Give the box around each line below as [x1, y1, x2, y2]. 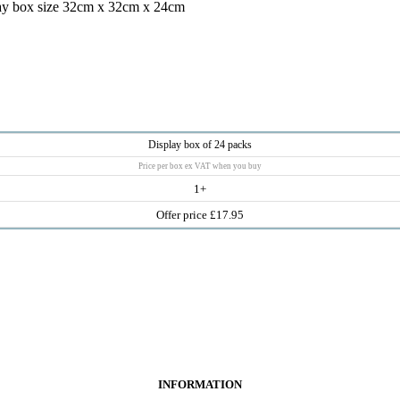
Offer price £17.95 [156, 207, 244, 221]
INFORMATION [158, 377, 242, 391]
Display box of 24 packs [148, 137, 252, 151]
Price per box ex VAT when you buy [138, 161, 262, 171]
